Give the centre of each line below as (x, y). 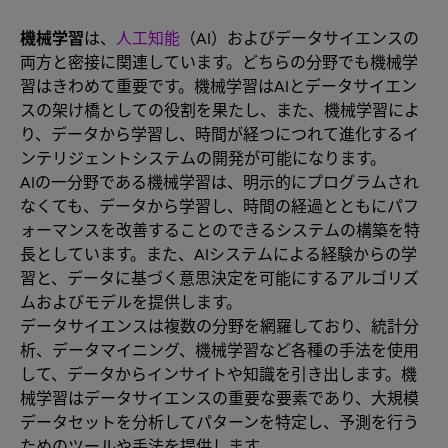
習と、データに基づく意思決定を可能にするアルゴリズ (219, 277)
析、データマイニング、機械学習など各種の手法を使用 (219, 349)
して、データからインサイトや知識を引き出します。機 (218, 373)
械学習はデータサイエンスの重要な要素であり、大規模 (219, 397)
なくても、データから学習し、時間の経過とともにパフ (219, 205)
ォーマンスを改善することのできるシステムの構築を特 (220, 229)
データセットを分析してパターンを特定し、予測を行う (219, 421)
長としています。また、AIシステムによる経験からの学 (218, 253)
